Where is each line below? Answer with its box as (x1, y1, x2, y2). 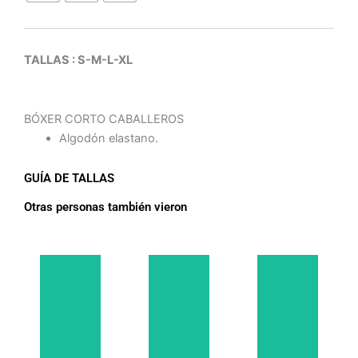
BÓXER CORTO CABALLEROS (24, 111, 184, 126)
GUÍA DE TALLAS (24, 171, 114, 186)
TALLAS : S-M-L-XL (24, 53, 133, 68)
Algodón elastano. (58, 130, 158, 145)
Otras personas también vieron (24, 200, 187, 215)
